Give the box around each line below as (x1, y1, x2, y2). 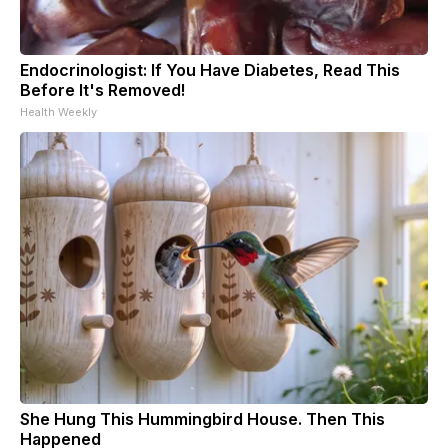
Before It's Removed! (20, 79, 185, 100)
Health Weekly (20, 104, 97, 119)
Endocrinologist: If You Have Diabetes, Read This (20, 59, 400, 80)
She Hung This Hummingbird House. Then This (20, 408, 385, 429)
